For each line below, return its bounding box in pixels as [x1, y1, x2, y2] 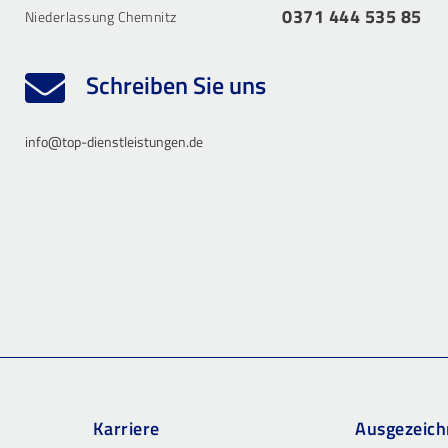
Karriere [92, 415, 160, 443]
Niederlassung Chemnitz [24, 6, 177, 28]
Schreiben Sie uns [80, 67, 266, 104]
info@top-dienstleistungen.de [24, 130, 203, 152]
